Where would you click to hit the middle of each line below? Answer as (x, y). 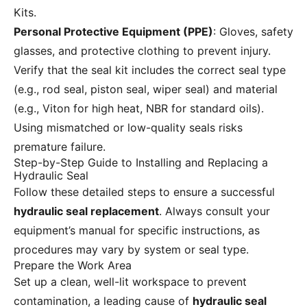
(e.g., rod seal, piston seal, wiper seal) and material (146, 89)
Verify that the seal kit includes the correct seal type (150, 70)
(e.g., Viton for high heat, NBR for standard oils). (139, 109)
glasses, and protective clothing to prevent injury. (142, 51)
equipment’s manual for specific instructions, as (137, 231)
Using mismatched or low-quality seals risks (128, 128)
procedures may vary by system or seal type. (131, 250)
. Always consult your (214, 211)
